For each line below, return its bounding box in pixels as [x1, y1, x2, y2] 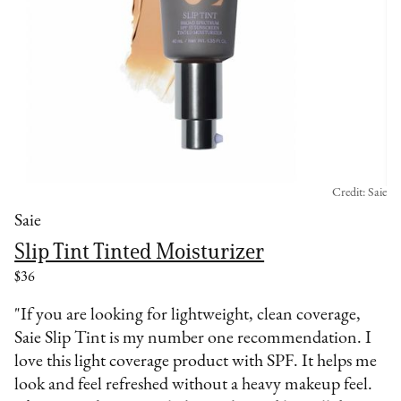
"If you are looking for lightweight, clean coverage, [14, 306, 362, 325]
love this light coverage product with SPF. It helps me [14, 353, 378, 371]
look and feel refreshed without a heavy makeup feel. [14, 376, 373, 395]
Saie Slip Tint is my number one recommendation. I [14, 329, 372, 348]
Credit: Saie [331, 186, 387, 200]
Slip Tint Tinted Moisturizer [14, 238, 265, 265]
